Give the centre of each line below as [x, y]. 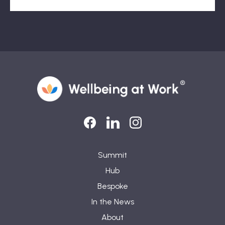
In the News [113, 202]
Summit [113, 155]
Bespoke [113, 186]
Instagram [140, 131]
